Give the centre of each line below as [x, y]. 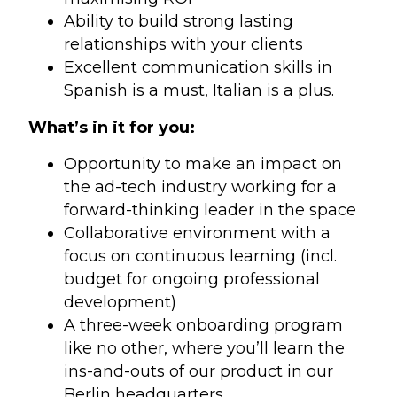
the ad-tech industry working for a [201, 187]
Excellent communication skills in [198, 68]
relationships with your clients [184, 45]
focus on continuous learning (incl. [201, 257]
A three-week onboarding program [204, 326]
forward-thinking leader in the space [210, 210]
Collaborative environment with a [198, 234]
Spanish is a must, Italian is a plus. [199, 91]
